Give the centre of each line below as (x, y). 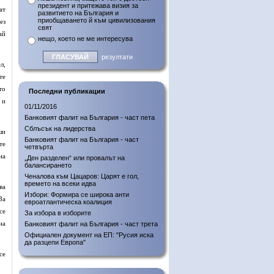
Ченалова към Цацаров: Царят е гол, (82, 176)
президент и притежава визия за (88, 6)
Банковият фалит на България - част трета (91, 224)
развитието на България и (78, 13)
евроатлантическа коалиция (68, 202)
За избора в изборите (58, 213)
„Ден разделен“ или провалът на (75, 158)
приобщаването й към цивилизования (97, 20)
